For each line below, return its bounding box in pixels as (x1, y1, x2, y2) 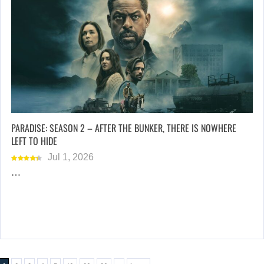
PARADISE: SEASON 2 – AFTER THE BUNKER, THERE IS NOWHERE (11, 120, 236, 135)
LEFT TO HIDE (11, 133, 57, 148)
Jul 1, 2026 (48, 151, 94, 162)
